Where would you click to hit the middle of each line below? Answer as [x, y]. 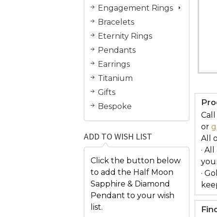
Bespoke [115, 106]
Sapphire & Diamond [130, 184]
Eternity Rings [125, 36]
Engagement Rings [135, 8]
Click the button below [136, 160]
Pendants [117, 50]
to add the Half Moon [132, 172]
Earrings [114, 64]
